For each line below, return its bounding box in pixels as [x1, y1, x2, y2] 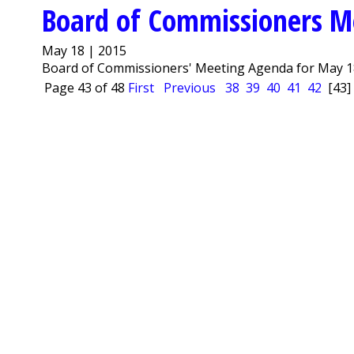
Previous [164, 78, 217, 96]
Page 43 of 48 [44, 78, 126, 96]
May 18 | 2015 [42, 41, 127, 59]
